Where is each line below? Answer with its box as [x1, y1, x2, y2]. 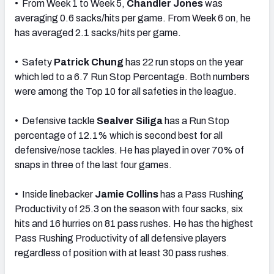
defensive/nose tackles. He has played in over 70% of [15, 144, 244, 155]
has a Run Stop [163, 115, 229, 126]
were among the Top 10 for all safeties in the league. [15, 86, 237, 97]
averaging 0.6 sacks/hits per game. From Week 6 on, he [15, 12, 251, 23]
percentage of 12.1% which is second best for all [15, 130, 223, 141]
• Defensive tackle [15, 115, 97, 126]
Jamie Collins [95, 188, 158, 199]
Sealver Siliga [97, 115, 163, 126]
